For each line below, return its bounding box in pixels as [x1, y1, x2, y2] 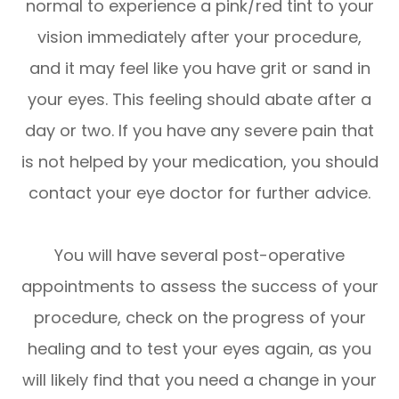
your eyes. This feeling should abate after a [28, 87, 371, 110]
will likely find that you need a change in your [22, 368, 377, 391]
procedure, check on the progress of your [33, 305, 366, 329]
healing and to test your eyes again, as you [28, 337, 371, 360]
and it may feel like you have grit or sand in [28, 56, 370, 79]
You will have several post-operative [54, 243, 345, 266]
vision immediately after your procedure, [37, 25, 362, 48]
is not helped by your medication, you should [20, 150, 379, 173]
